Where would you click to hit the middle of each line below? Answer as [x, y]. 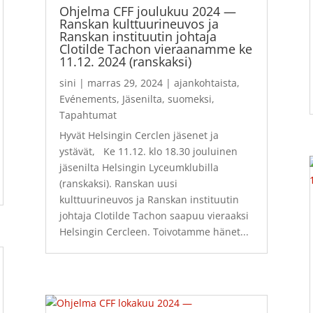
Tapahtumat [88, 115]
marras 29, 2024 [125, 83]
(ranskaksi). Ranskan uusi [118, 184]
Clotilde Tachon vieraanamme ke [155, 49]
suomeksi [189, 99]
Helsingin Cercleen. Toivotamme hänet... [154, 232]
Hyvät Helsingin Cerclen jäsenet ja [139, 136]
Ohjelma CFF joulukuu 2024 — [147, 12]
